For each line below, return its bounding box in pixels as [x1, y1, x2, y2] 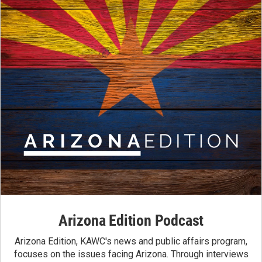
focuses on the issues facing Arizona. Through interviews [13, 248, 249, 260]
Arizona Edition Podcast [58, 211, 204, 229]
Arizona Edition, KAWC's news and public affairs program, [15, 235, 247, 247]
